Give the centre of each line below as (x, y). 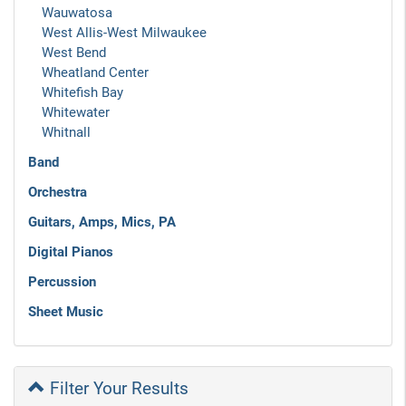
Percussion (62, 282)
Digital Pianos (71, 252)
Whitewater (76, 112)
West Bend (74, 53)
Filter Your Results (117, 388)
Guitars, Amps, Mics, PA (102, 222)
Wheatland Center (95, 72)
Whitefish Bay (82, 92)
